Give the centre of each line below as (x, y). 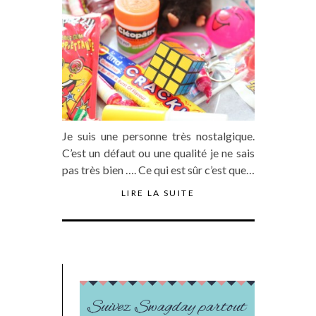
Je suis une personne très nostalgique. (158, 136)
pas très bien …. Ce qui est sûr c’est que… (158, 170)
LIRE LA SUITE (158, 193)
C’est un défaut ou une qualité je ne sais (158, 153)
